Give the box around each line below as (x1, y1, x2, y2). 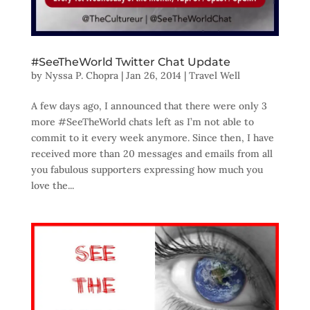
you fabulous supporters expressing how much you (30, 163, 263, 176)
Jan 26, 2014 (125, 69, 181, 82)
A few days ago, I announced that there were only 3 (30, 100, 267, 113)
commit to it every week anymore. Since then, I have (30, 131, 274, 145)
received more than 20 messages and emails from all (30, 147, 273, 161)
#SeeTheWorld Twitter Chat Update (30, 55, 230, 69)
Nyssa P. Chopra (44, 69, 118, 82)
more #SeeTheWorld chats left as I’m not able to (30, 116, 254, 129)
